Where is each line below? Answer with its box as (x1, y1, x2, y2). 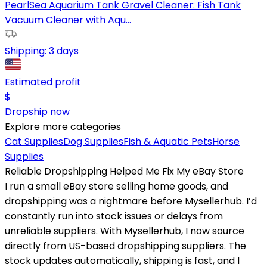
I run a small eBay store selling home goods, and (5, 179, 228, 193)
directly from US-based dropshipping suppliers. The (5, 238, 246, 253)
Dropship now (5, 104, 70, 119)
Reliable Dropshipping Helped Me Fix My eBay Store (5, 164, 244, 178)
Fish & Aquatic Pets (123, 134, 212, 148)
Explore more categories (5, 119, 121, 133)
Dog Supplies (63, 134, 123, 148)
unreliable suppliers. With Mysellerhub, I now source (5, 223, 244, 238)
